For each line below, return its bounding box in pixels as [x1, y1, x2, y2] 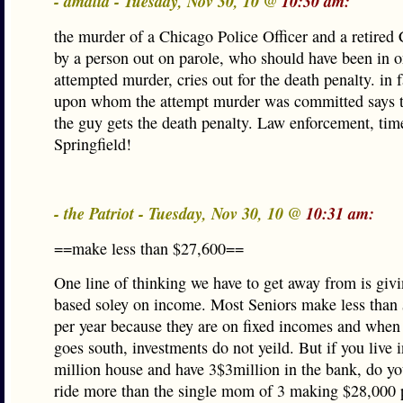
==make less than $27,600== [54, 237, 244, 259]
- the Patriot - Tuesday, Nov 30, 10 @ [54, 201, 306, 225]
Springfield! [54, 133, 131, 155]
